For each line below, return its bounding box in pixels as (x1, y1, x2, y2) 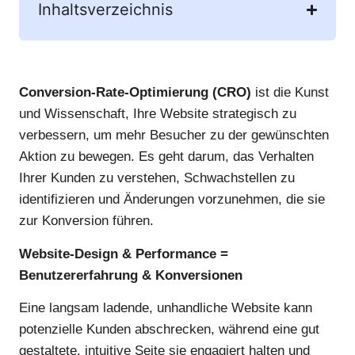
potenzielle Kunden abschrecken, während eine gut (19, 322, 319, 338)
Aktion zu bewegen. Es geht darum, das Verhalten (19, 149, 314, 165)
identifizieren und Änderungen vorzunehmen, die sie (19, 192, 325, 208)
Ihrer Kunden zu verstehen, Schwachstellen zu (19, 170, 295, 186)
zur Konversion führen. (19, 213, 154, 229)
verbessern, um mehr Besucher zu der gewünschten (19, 128, 329, 143)
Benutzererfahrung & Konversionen (19, 267, 242, 283)
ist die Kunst (251, 85, 329, 101)
